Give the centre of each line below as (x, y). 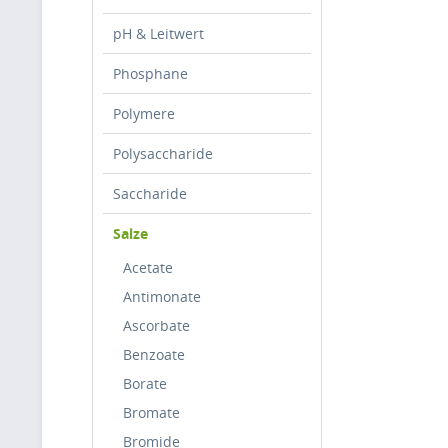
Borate (145, 383)
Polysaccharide (163, 153)
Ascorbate (156, 325)
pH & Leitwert (158, 33)
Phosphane (150, 73)
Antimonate (162, 296)
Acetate (148, 267)
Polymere (144, 113)
